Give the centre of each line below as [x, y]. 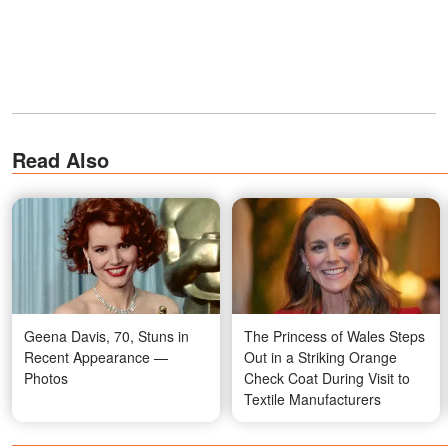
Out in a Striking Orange [320, 356]
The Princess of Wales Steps [334, 335]
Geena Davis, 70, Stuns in [106, 335]
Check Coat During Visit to [327, 377]
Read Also [60, 159]
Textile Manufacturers [312, 398]
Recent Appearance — [96, 356]
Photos [46, 377]
